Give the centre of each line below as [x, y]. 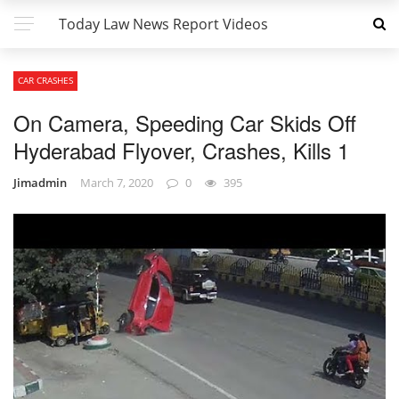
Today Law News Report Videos [163, 24]
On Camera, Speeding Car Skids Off [185, 122]
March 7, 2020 [117, 183]
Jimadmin [40, 183]
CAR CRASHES [45, 80]
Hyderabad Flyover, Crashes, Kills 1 [181, 150]
